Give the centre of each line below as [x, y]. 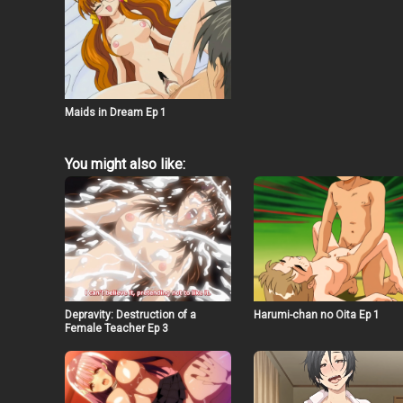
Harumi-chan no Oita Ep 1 [316, 314]
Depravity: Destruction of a [130, 314]
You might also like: [125, 165]
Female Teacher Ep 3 [116, 328]
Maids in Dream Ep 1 [116, 112]
